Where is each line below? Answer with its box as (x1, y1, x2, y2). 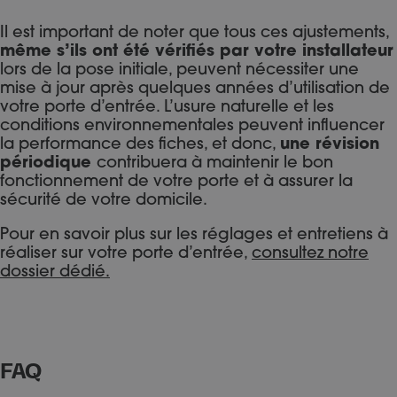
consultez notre (252, 245, 369, 262)
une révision (280, 136, 379, 153)
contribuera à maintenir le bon (97, 155, 333, 172)
